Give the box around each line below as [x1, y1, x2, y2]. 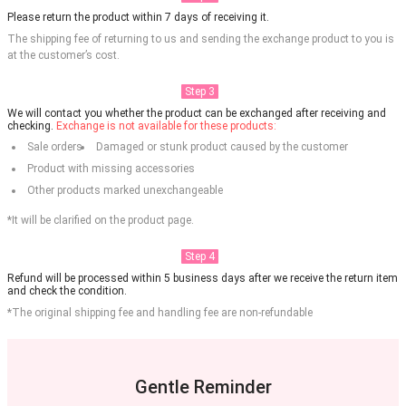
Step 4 [184, 250, 215, 264]
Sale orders [26, 140, 82, 154]
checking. [7, 120, 56, 133]
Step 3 [184, 85, 215, 99]
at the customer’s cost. [7, 49, 120, 63]
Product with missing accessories [26, 162, 195, 176]
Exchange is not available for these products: [56, 120, 276, 133]
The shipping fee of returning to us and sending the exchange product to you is [7, 33, 394, 46]
